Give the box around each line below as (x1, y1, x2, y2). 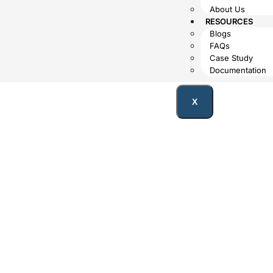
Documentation (209, 65, 266, 75)
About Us (209, 4, 245, 14)
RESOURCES (205, 16, 253, 26)
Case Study (209, 53, 253, 63)
